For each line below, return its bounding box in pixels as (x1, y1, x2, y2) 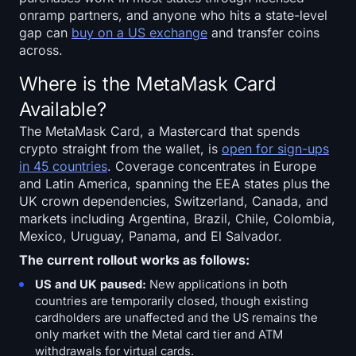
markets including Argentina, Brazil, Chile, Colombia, (19, 210, 335, 226)
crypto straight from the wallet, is (19, 140, 222, 157)
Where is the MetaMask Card (19, 72, 277, 95)
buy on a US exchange (72, 24, 207, 41)
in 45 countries (19, 157, 107, 174)
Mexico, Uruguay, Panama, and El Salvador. (19, 227, 282, 244)
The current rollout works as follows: (19, 251, 250, 268)
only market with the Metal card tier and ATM (35, 327, 283, 342)
